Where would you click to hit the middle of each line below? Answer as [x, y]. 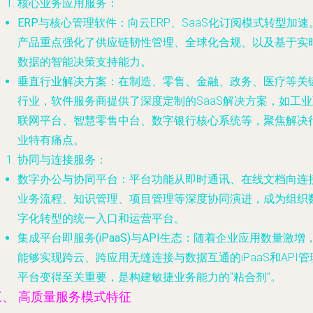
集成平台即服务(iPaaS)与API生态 [100, 238]
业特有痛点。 [51, 140]
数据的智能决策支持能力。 [85, 62]
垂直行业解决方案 [62, 81]
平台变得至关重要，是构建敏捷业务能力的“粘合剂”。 [150, 277]
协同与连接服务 [57, 160]
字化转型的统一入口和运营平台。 [101, 218]
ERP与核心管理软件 [67, 23]
